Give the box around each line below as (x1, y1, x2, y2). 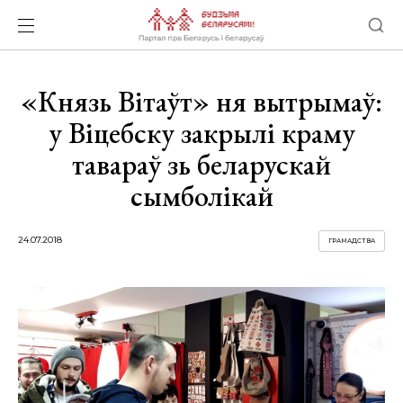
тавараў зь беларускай (72, 146, 331, 184)
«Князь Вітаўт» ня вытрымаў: (21, 83, 382, 121)
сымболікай (130, 177, 273, 215)
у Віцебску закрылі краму (48, 114, 355, 152)
